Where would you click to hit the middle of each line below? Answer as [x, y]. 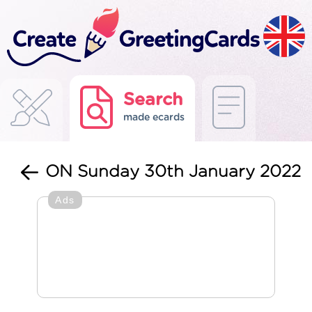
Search [153, 100]
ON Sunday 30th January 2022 [173, 172]
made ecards [154, 118]
